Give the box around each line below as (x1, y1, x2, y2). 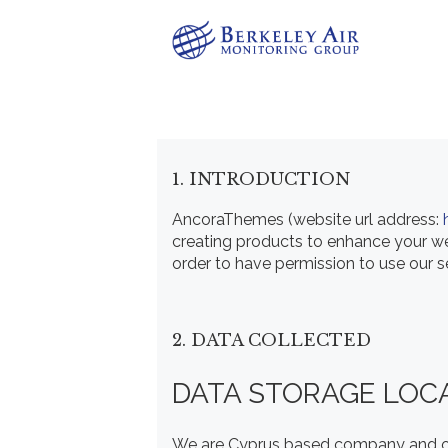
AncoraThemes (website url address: (172, 209, 443, 229)
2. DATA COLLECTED (172, 330, 371, 352)
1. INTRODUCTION (172, 168, 350, 190)
